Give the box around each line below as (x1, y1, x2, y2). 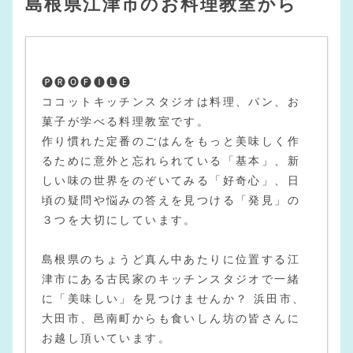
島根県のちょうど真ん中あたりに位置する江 (42, 252, 300, 266)
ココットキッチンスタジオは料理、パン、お (42, 95, 300, 108)
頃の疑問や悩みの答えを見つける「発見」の (42, 193, 300, 206)
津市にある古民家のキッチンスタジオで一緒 (42, 272, 300, 285)
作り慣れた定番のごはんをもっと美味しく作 (42, 134, 300, 147)
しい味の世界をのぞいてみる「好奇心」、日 (42, 173, 300, 187)
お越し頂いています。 (42, 331, 171, 344)
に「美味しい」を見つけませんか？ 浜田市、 (42, 292, 306, 305)
